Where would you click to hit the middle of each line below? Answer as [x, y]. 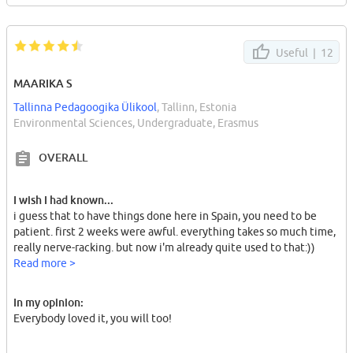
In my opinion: [48, 302]
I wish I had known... [63, 199]
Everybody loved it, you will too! [93, 318]
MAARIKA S [43, 83]
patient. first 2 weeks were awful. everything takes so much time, [175, 231]
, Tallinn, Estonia [197, 107]
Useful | [297, 52]
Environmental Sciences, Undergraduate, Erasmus [136, 123]
